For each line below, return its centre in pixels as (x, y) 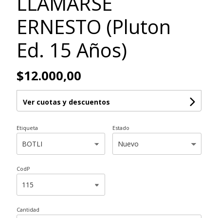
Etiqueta (27, 128)
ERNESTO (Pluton (93, 27)
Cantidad (28, 209)
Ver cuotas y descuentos (66, 102)
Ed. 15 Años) (72, 50)
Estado (121, 128)
